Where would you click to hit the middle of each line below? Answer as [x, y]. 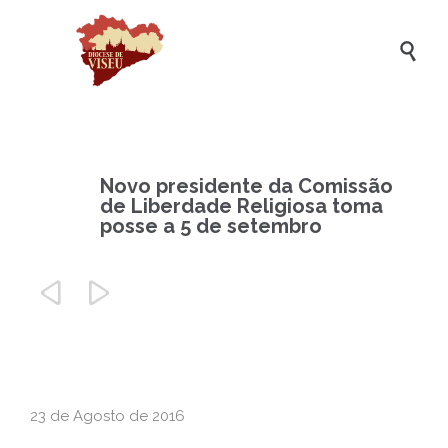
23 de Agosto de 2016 [107, 416]
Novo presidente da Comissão [246, 186]
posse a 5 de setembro [211, 226]
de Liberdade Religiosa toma [241, 206]
